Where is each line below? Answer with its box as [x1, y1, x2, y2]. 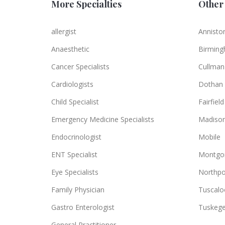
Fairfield [198, 96, 224, 106]
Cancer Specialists [51, 61, 109, 71]
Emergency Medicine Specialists [51, 114, 154, 124]
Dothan [198, 79, 223, 89]
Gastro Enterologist [51, 202, 115, 212]
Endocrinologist [51, 132, 101, 142]
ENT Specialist [51, 149, 97, 159]
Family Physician [51, 184, 104, 194]
